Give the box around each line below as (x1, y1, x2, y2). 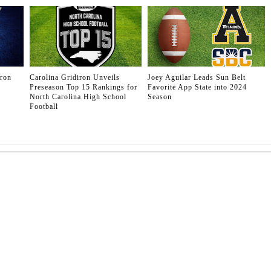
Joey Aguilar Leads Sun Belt (147, 73, 246, 82)
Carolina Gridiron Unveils (30, 73, 120, 82)
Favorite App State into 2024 (147, 83, 247, 92)
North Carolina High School (30, 93, 126, 102)
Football (30, 102, 58, 111)
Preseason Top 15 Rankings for (30, 83, 137, 92)
